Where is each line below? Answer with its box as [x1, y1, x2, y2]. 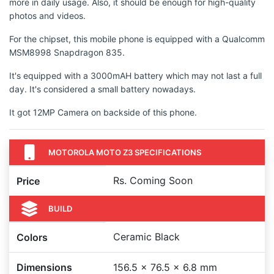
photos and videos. [9, 10, 86, 21]
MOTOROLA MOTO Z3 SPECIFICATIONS [48, 147, 201, 157]
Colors [17, 231, 48, 243]
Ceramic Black [113, 231, 180, 243]
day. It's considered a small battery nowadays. [9, 84, 196, 94]
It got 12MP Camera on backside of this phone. [9, 107, 197, 117]
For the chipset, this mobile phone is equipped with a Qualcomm [9, 34, 265, 44]
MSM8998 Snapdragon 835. [9, 47, 125, 57]
